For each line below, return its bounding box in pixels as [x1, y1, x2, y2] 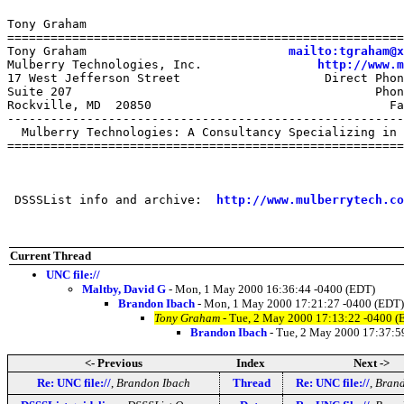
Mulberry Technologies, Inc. [7, 57, 317, 71]
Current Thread [10, 248, 91, 262]
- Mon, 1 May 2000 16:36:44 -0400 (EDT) [166, 281, 375, 296]
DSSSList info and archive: [7, 192, 216, 207]
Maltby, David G [82, 281, 166, 296]
